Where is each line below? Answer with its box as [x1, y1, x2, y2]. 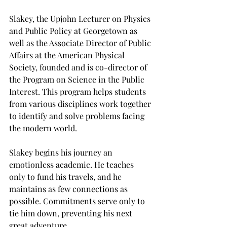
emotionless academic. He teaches [9, 159, 136, 170]
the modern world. [9, 123, 77, 133]
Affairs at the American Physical [9, 50, 127, 60]
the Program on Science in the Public [9, 74, 146, 85]
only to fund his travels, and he [9, 171, 124, 182]
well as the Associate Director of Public [9, 37, 153, 48]
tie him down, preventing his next [9, 208, 134, 218]
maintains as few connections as [9, 183, 130, 194]
